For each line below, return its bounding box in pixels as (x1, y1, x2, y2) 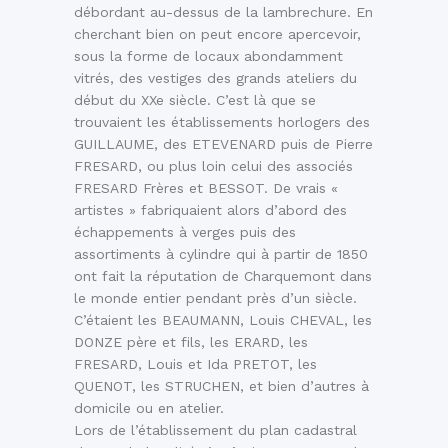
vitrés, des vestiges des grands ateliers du (74, 70, 357, 87)
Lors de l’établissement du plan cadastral (74, 422, 357, 439)
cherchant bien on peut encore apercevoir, (74, 26, 361, 43)
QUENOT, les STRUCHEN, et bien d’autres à (74, 378, 369, 395)
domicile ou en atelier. (74, 400, 224, 417)
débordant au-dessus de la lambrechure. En (74, 4, 373, 21)
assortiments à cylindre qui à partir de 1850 (74, 246, 368, 263)
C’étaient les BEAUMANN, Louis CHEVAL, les (74, 312, 372, 329)
